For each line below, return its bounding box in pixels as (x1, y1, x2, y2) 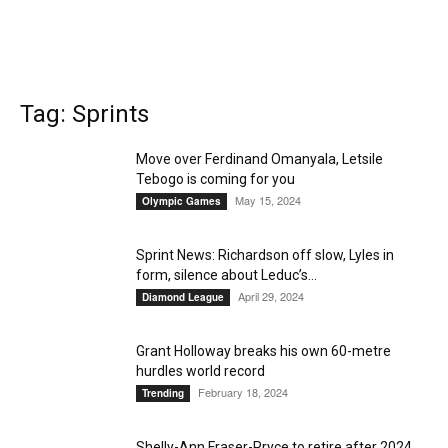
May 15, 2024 (235, 192, 301, 208)
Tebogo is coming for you (136, 171, 295, 187)
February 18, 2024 (198, 384, 288, 400)
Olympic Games (142, 194, 221, 208)
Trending (142, 386, 184, 400)
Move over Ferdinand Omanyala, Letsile (136, 151, 383, 167)
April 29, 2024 (238, 288, 304, 304)
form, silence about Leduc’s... (136, 267, 317, 283)
